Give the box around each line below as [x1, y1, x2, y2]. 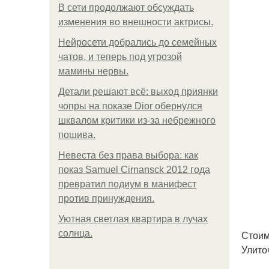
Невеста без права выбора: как [58, 150, 198, 160]
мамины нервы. [58, 66, 128, 76]
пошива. [58, 130, 95, 140]
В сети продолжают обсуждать [58, 2, 194, 13]
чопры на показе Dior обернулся [58, 101, 202, 111]
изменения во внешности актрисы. [58, 17, 213, 27]
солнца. [58, 228, 92, 238]
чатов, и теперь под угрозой [58, 52, 182, 62]
